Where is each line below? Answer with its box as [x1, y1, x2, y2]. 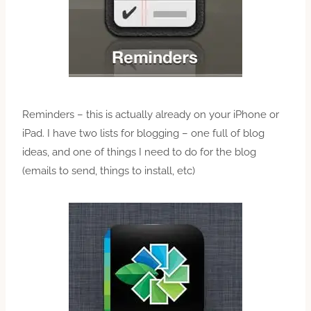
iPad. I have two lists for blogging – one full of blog [22, 126, 264, 140]
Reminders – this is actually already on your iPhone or [22, 108, 279, 121]
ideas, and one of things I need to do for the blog [22, 145, 256, 158]
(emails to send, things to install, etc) [22, 164, 195, 177]
